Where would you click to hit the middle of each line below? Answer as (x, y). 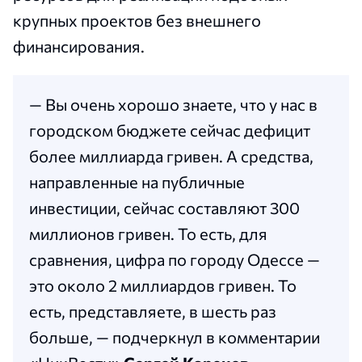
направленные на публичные (137, 182)
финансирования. (79, 46)
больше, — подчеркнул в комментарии (175, 337)
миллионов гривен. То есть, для (148, 234)
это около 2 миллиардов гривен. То (163, 286)
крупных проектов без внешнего (137, 21)
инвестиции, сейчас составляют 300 (164, 208)
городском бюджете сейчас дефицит (170, 130)
